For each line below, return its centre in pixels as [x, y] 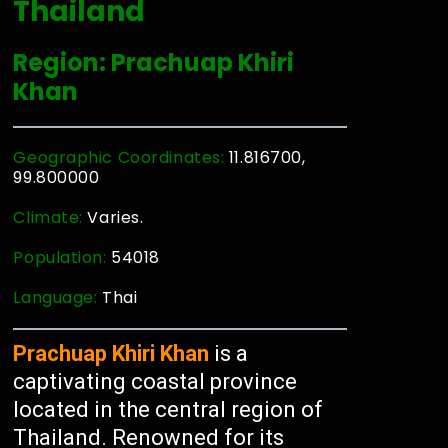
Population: [62, 257]
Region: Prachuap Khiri [154, 62]
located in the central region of [168, 409]
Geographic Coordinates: [121, 157]
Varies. [115, 217]
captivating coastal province [155, 381]
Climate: [50, 217]
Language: [58, 297]
